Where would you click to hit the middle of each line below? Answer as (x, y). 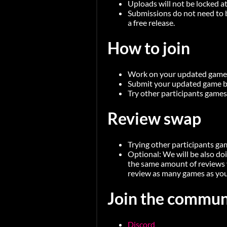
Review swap (154, 119)
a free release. (151, 22)
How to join (149, 48)
